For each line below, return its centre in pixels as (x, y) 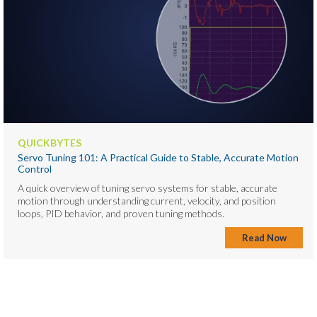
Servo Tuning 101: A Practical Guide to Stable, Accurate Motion (158, 157)
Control (35, 168)
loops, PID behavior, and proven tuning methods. (121, 213)
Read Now (264, 237)
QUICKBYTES (50, 142)
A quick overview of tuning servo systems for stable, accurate (148, 188)
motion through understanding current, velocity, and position (147, 200)
